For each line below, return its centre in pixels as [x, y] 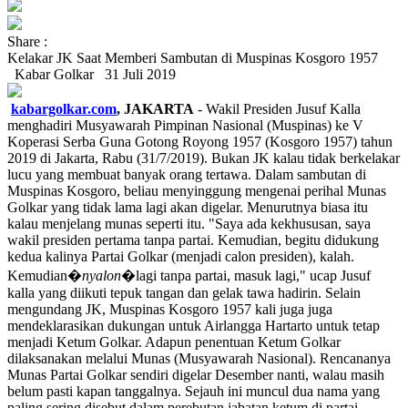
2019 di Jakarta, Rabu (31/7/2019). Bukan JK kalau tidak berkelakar [204, 158]
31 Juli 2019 [137, 74]
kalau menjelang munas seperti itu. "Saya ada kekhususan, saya [189, 224]
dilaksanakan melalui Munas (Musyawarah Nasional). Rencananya [199, 358]
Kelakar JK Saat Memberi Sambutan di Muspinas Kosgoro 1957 [193, 58]
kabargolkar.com [64, 109]
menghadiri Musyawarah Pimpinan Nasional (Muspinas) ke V [185, 125]
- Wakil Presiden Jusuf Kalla [277, 109]
